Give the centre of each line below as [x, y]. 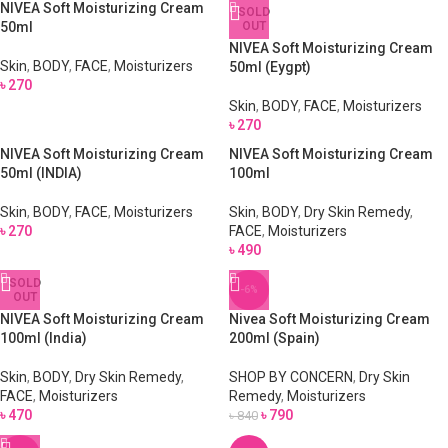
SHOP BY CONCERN [291, 377]
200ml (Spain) [274, 338]
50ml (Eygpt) [270, 67]
